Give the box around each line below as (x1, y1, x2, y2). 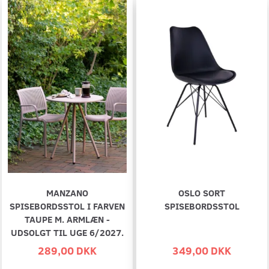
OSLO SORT (178, 186, 225, 199)
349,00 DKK (172, 243, 231, 258)
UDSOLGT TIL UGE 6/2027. (11, 226, 124, 239)
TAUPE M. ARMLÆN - (25, 213, 110, 226)
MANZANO (46, 186, 88, 199)
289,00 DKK (38, 243, 97, 258)
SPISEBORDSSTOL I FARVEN (10, 199, 125, 213)
